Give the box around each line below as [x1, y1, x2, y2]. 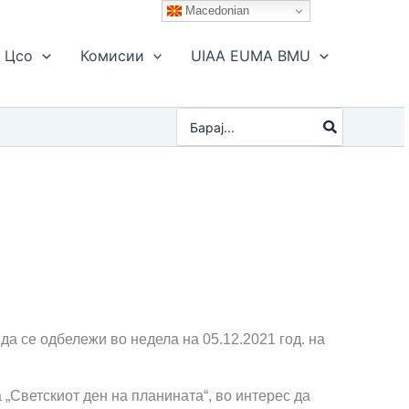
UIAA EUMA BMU [191, 47, 311, 65]
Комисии [79, 47, 144, 65]
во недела [110, 331, 183, 347]
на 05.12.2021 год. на [183, 331, 325, 347]
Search [176, 109, 218, 124]
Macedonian [182, 3, 250, 17]
